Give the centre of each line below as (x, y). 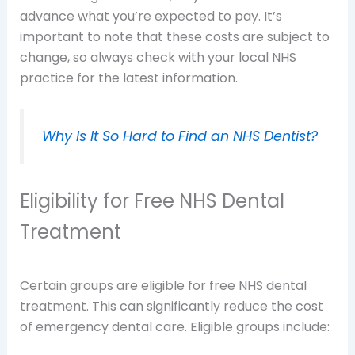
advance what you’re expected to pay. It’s (151, 16)
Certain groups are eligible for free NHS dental (163, 285)
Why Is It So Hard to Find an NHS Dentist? (179, 137)
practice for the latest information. (128, 78)
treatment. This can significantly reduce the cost (171, 306)
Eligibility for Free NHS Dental (152, 200)
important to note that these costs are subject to (174, 36)
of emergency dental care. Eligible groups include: (174, 326)
